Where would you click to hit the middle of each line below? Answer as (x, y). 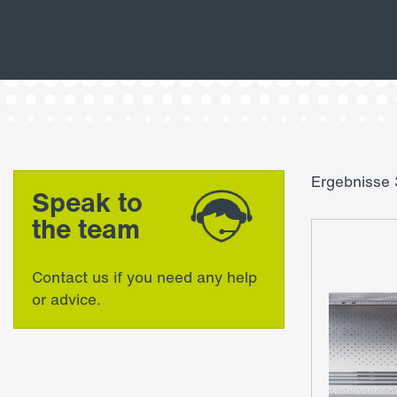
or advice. (66, 299)
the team (86, 229)
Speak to (87, 202)
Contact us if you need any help (144, 277)
